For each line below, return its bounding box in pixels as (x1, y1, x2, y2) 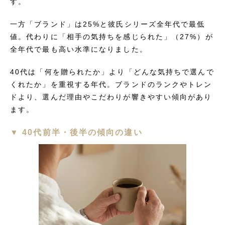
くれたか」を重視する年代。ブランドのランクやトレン (10, 80, 212, 88)
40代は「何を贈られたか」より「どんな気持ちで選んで (10, 68, 214, 76)
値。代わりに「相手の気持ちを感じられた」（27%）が (10, 33, 213, 41)
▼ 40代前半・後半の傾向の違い (10, 128, 143, 137)
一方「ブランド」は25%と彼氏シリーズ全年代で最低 (10, 20, 205, 28)
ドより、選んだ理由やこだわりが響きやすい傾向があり (10, 93, 212, 101)
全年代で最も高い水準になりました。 (10, 45, 148, 53)
